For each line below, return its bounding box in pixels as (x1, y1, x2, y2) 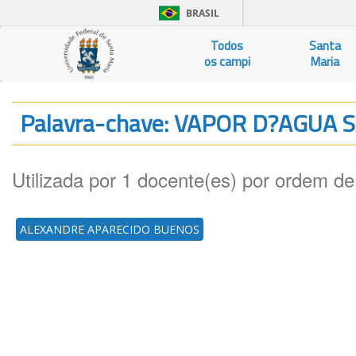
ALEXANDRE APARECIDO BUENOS (20, 222, 199, 237)
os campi (203, 52, 250, 71)
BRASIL (186, 6, 219, 20)
